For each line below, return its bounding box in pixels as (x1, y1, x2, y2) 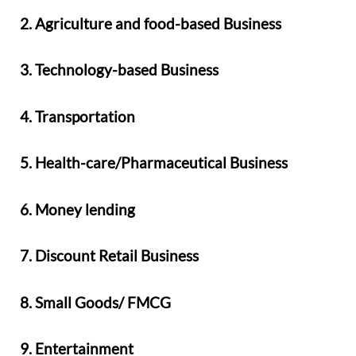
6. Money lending (20, 199, 135, 219)
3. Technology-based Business (20, 60, 219, 79)
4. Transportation (20, 106, 135, 126)
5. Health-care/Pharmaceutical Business (20, 153, 288, 172)
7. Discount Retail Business (20, 246, 199, 265)
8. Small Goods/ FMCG (20, 292, 171, 311)
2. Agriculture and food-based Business (20, 14, 281, 33)
